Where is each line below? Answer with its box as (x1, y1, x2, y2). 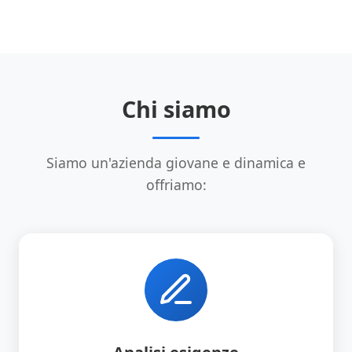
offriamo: (145, 175, 207, 194)
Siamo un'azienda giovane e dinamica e (46, 153, 306, 172)
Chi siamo (121, 93, 231, 124)
